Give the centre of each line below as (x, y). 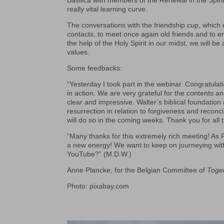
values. (78, 52)
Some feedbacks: (95, 68)
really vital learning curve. (107, 9)
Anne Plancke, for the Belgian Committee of (137, 170)
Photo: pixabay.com (98, 186)
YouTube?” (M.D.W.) (99, 154)
